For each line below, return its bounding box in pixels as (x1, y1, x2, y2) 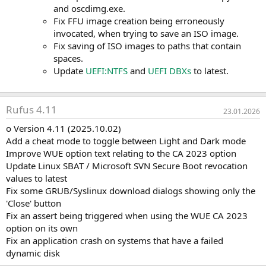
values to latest (6, 172, 67, 185)
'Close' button (6, 197, 61, 210)
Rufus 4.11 (6, 103, 57, 117)
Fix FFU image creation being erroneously (53, 15, 224, 27)
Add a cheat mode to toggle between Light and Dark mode (6, 135, 246, 147)
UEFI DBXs (148, 65, 191, 77)
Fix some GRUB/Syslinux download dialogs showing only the (6, 185, 255, 197)
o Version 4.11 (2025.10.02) (6, 122, 121, 135)
